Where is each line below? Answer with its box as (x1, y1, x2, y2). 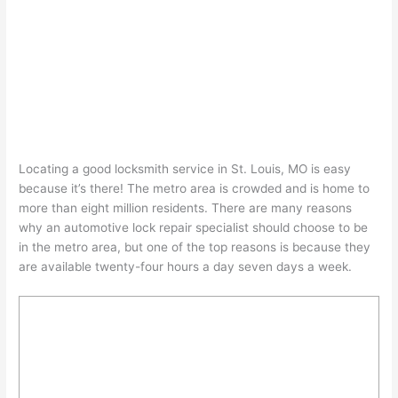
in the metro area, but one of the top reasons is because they (19, 239, 371, 254)
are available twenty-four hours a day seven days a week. (19, 259, 353, 274)
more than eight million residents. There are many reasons (19, 200, 353, 215)
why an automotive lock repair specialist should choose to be (19, 219, 369, 235)
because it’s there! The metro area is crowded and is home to (19, 180, 370, 195)
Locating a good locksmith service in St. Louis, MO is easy (19, 161, 352, 176)
